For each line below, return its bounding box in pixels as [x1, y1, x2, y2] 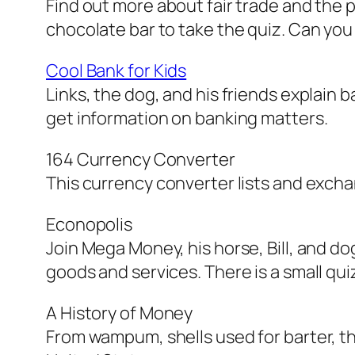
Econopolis [46, 212, 132, 237]
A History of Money [46, 301, 193, 326]
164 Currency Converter [46, 147, 235, 172]
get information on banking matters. [46, 106, 328, 131]
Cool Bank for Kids [46, 59, 187, 83]
